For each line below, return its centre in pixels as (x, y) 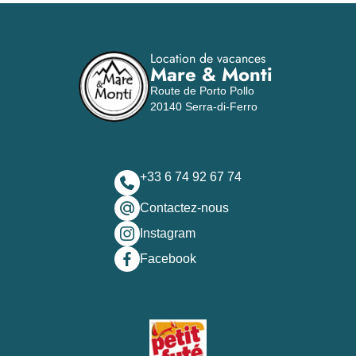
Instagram (168, 233)
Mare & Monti (211, 74)
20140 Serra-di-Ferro (204, 106)
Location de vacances (208, 58)
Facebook (168, 259)
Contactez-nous (184, 208)
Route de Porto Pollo (202, 91)
